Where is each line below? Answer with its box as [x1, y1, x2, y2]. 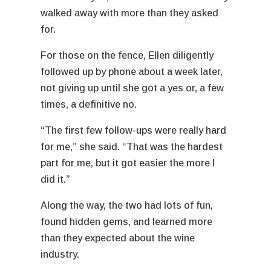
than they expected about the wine [41, 232, 195, 243]
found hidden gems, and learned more [41, 216, 213, 227]
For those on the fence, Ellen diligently [41, 50, 214, 60]
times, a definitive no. [41, 99, 140, 109]
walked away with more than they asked [41, 7, 219, 18]
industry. [41, 249, 82, 260]
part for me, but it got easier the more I [41, 157, 215, 168]
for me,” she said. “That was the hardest [41, 141, 223, 152]
